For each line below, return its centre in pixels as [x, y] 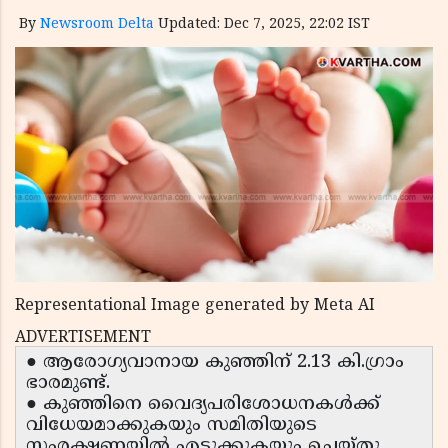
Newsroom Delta [97, 24]
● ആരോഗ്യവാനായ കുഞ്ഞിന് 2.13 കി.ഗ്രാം [215, 363]
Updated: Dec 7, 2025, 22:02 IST [264, 24]
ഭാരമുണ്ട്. [68, 384]
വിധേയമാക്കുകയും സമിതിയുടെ [171, 426]
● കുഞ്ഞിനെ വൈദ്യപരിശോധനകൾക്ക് [203, 405]
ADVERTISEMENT [83, 338]
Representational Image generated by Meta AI [195, 306]
